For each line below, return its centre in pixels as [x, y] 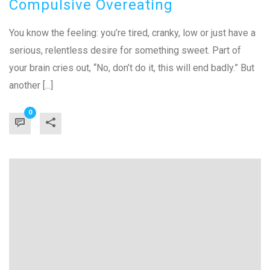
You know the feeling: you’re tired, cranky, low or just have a [132, 33]
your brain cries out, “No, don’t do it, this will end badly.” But [132, 67]
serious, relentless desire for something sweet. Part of [125, 50]
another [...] [31, 85]
